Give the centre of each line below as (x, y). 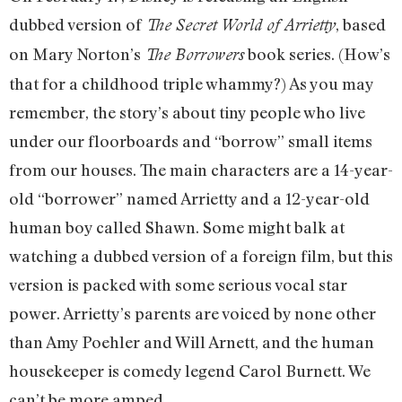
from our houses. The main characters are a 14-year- (201, 170)
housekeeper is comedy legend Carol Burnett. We (190, 371)
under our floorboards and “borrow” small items (191, 141)
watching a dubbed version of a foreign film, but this (201, 256)
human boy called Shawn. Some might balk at (177, 227)
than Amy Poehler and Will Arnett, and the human (192, 342)
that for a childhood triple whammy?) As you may (191, 84)
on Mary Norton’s (77, 54)
